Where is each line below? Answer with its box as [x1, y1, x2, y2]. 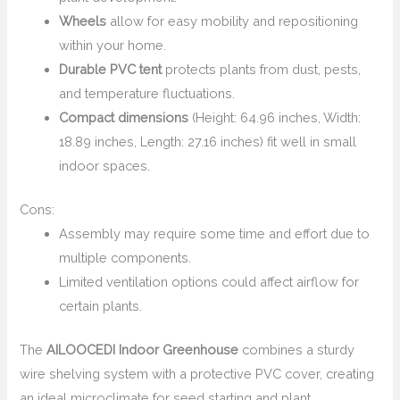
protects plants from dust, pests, [162, 62, 362, 78]
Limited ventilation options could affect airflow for [59, 274, 360, 290]
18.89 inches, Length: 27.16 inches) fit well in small [59, 134, 357, 150]
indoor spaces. [59, 158, 151, 174]
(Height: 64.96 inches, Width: [188, 110, 362, 126]
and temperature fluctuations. [59, 86, 236, 102]
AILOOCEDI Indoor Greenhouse [46, 342, 239, 358]
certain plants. [59, 298, 143, 314]
